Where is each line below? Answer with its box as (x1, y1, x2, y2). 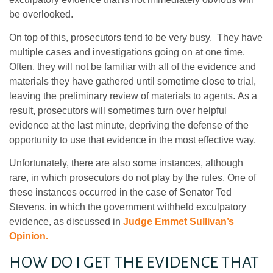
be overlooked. (9, 9, 73, 19)
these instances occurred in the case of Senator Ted (9, 187, 232, 198)
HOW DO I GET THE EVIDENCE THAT (9, 253, 259, 271)
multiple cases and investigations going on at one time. (9, 46, 247, 57)
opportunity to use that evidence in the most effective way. (9, 134, 256, 145)
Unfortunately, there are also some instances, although (9, 158, 243, 169)
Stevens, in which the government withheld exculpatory (9, 202, 246, 213)
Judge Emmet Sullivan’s (123, 216, 234, 227)
